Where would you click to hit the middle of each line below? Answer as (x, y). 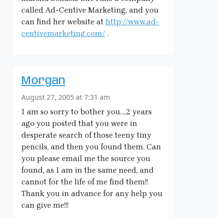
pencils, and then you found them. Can (91, 147)
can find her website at (64, 22)
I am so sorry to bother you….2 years (87, 112)
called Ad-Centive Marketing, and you (90, 10)
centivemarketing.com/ (63, 34)
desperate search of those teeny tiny (86, 135)
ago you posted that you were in (79, 124)
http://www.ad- (132, 22)
